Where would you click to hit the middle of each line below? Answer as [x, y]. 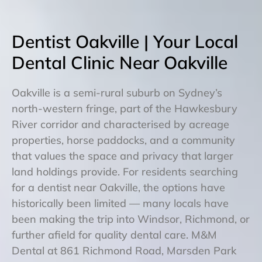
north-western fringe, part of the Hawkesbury [125, 108]
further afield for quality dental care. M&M [114, 235]
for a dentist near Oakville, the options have [118, 187]
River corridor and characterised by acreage [120, 124]
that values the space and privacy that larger [123, 156]
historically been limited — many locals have [120, 203]
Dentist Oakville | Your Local [125, 41]
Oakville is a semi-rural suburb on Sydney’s [117, 92]
